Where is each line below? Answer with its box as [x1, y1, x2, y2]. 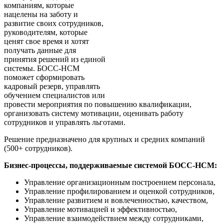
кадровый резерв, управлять [4, 82, 100, 91]
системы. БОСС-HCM [4, 64, 79, 73]
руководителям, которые [4, 28, 87, 37]
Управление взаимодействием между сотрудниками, [24, 214, 203, 223]
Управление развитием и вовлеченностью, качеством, [24, 196, 208, 205]
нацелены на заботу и [4, 10, 78, 19]
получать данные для [4, 46, 76, 55]
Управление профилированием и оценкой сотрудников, [24, 187, 214, 196]
